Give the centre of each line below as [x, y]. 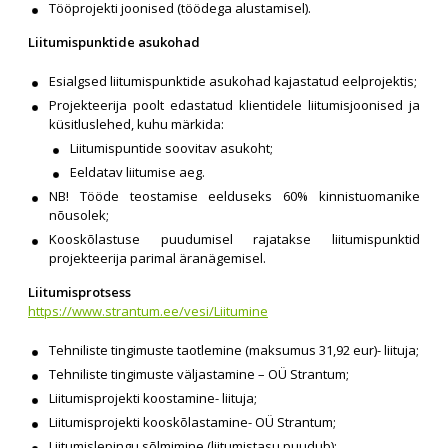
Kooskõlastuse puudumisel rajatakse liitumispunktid [234, 239]
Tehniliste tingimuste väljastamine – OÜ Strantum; [199, 374]
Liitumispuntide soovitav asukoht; [171, 148]
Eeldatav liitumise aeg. [137, 172]
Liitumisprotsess [79, 292]
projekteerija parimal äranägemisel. [157, 258]
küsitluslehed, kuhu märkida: [136, 124]
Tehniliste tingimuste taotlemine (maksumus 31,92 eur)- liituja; [234, 350]
